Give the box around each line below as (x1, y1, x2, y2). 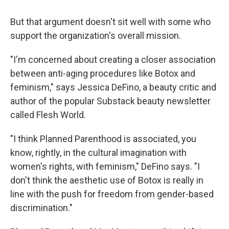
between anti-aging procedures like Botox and (10, 67, 195, 79)
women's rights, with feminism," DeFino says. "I (10, 161, 200, 172)
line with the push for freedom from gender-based (10, 188, 214, 199)
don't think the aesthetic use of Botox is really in (10, 174, 203, 186)
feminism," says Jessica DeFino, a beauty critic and (10, 81, 216, 93)
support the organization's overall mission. (10, 30, 181, 41)
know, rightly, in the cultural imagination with (10, 147, 187, 158)
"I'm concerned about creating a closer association (10, 54, 216, 65)
